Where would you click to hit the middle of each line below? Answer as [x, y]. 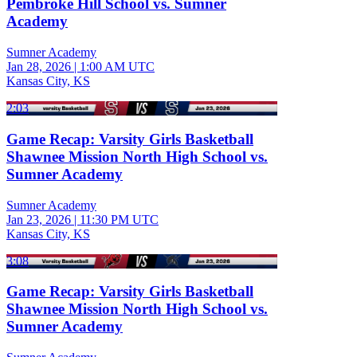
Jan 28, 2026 [39, 67]
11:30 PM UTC [119, 219]
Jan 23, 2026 [39, 219]
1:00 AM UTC [117, 67]
